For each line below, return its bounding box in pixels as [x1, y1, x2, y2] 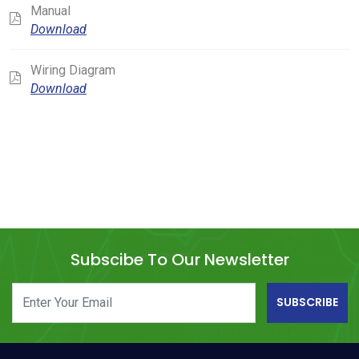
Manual [30, 2, 71, 18]
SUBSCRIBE [276, 294, 338, 311]
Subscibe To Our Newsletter [70, 248, 289, 271]
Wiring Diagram [30, 62, 115, 78]
